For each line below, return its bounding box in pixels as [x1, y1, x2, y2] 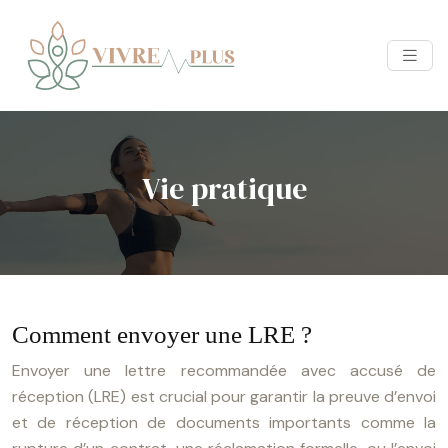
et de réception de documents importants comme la [12, 412, 436, 433]
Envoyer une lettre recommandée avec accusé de [12, 360, 436, 381]
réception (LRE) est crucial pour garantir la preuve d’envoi [12, 386, 436, 407]
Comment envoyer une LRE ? [12, 321, 312, 348]
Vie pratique [141, 168, 307, 209]
